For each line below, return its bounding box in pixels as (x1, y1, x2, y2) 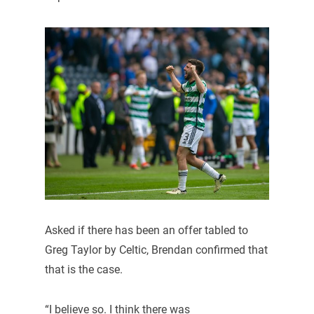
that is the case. (44, 262, 123, 276)
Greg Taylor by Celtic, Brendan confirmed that (44, 243, 268, 257)
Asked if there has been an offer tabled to (44, 223, 248, 237)
